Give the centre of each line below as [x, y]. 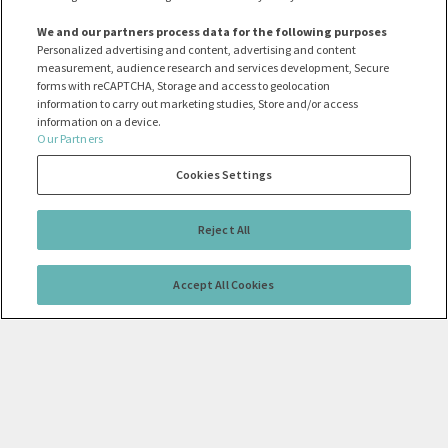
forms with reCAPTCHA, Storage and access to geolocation [184, 85]
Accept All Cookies [224, 284]
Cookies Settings [224, 174]
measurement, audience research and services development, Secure [213, 67]
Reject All [224, 229]
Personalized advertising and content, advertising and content [197, 49]
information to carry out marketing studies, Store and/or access [198, 103]
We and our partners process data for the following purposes [212, 31]
